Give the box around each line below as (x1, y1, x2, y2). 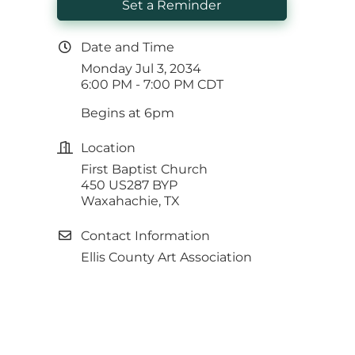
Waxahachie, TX (81, 193, 181, 209)
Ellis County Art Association (81, 250, 253, 265)
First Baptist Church (81, 162, 212, 177)
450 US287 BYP (81, 177, 178, 193)
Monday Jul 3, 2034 (81, 61, 202, 77)
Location (81, 140, 136, 156)
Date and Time (81, 40, 175, 55)
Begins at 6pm (81, 105, 175, 121)
